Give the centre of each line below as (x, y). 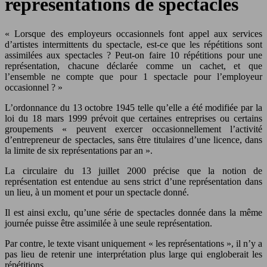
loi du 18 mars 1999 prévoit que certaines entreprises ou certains (133, 118)
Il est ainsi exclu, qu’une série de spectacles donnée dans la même (133, 212)
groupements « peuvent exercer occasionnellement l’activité (133, 129)
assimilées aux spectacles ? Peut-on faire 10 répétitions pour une (133, 55)
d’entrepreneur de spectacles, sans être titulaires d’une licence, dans (133, 139)
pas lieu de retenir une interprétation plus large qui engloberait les (133, 254)
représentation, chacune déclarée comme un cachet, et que (133, 66)
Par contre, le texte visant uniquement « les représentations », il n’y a (133, 243)
